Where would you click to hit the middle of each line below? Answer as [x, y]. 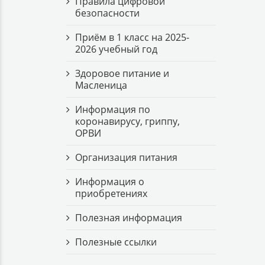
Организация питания [126, 157]
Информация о [110, 182]
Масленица [101, 85]
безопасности [107, 13]
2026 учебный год [116, 49]
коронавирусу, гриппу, [127, 121]
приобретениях [111, 193]
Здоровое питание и [122, 73]
